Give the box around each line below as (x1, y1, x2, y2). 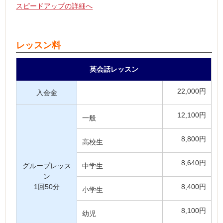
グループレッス (22, 162, 71, 170)
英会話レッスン (89, 65, 138, 73)
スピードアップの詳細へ (16, 2, 93, 10)
